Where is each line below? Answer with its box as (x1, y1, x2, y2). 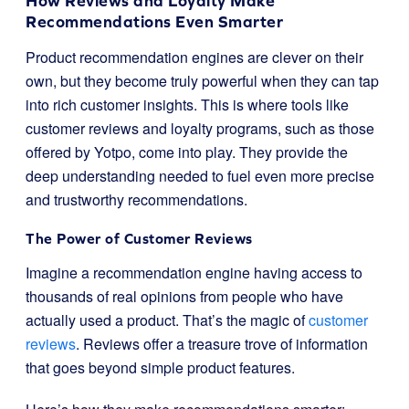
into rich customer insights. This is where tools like (26, 94, 349, 115)
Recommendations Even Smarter (26, 12, 283, 31)
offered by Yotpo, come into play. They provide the (26, 142, 348, 163)
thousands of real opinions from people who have (26, 286, 343, 307)
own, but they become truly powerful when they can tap (26, 70, 379, 91)
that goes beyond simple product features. (26, 357, 295, 378)
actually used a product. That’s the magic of (26, 309, 309, 330)
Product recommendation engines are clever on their (26, 47, 363, 68)
